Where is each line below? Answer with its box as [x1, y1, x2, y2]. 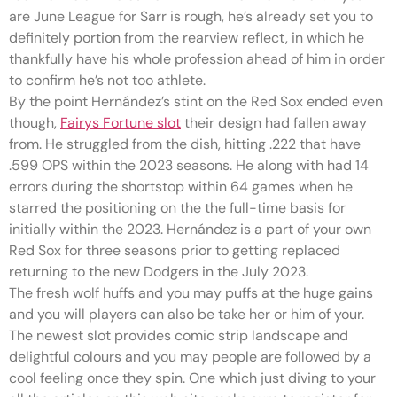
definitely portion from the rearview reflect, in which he [9, 28, 364, 47]
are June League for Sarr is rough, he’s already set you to [9, 7, 373, 26]
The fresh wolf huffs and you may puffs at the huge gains [9, 284, 373, 302]
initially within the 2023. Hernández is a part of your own [9, 220, 371, 238]
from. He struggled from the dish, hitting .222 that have [9, 135, 361, 153]
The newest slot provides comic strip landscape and [9, 326, 348, 345]
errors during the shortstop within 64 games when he [9, 177, 353, 196]
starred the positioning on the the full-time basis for [9, 198, 346, 217]
